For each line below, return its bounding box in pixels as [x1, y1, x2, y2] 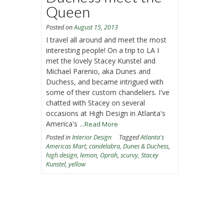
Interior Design [72, 132, 112, 141]
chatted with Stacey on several [46, 97, 145, 107]
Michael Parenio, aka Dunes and [46, 66, 151, 76]
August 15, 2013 [74, 22, 118, 31]
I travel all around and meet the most [46, 34, 167, 44]
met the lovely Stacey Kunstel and [46, 55, 156, 65]
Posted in [46, 132, 72, 141]
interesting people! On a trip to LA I [46, 45, 159, 55]
